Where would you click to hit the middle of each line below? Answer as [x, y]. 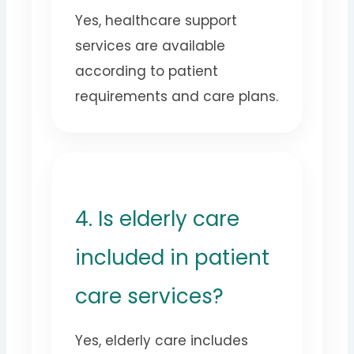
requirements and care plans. [177, 97]
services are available [151, 46]
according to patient [147, 72]
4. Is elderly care [158, 219]
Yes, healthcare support [156, 21]
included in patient [173, 258]
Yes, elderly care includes [162, 341]
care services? [150, 297]
